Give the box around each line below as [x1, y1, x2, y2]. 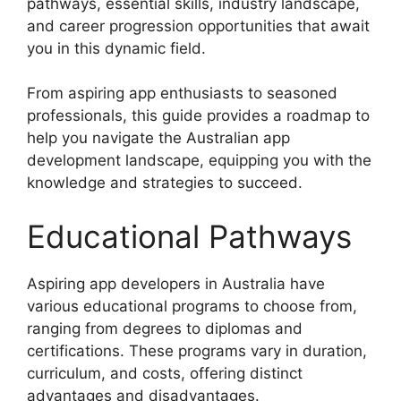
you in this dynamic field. [27, 38, 206, 57]
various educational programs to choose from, [27, 296, 357, 315]
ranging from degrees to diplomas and [27, 319, 303, 337]
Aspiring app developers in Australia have [27, 274, 325, 293]
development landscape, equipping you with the [27, 151, 371, 170]
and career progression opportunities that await [27, 16, 370, 35]
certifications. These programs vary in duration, [27, 341, 367, 360]
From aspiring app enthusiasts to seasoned [27, 84, 337, 103]
